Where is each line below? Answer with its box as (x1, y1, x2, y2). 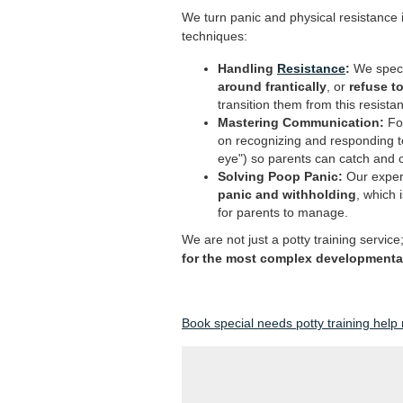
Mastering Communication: (218, 115, 384, 130)
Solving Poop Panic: (218, 169, 343, 184)
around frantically (218, 79, 327, 94)
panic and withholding (218, 187, 356, 202)
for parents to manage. (218, 205, 348, 220)
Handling (218, 61, 277, 76)
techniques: (182, 29, 247, 44)
